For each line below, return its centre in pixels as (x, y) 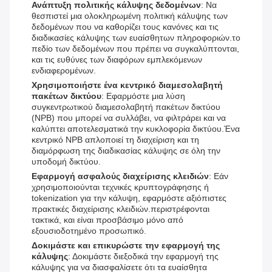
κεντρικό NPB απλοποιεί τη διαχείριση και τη (115, 140)
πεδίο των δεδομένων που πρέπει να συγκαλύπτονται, (135, 49)
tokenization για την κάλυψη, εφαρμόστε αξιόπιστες (129, 198)
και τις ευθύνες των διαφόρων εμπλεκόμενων (117, 60)
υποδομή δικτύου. (66, 162)
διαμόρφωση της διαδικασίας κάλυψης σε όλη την (126, 151)
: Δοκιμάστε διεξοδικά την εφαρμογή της (143, 257)
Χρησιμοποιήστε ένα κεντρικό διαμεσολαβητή (127, 85)
